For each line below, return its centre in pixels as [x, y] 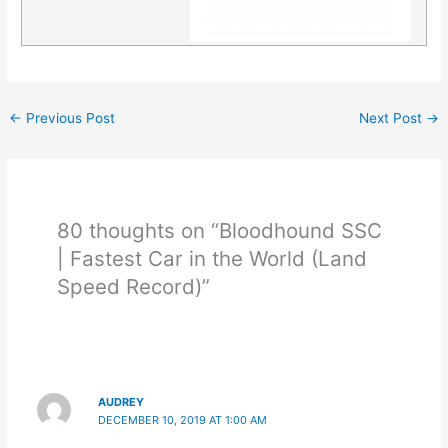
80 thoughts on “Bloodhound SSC [220, 230]
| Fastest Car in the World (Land [212, 258]
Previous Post [69, 118]
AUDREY [121, 402]
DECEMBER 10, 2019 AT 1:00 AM [183, 420]
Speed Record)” [134, 286]
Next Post [392, 118]
